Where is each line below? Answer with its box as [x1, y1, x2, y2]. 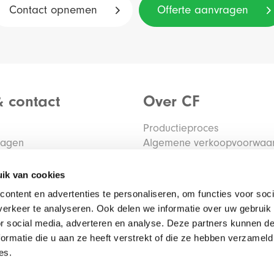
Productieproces [143, 122, 218, 135]
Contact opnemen [9, 3, 97, 17]
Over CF [143, 92, 199, 111]
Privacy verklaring [143, 151, 225, 165]
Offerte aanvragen [157, 3, 248, 17]
